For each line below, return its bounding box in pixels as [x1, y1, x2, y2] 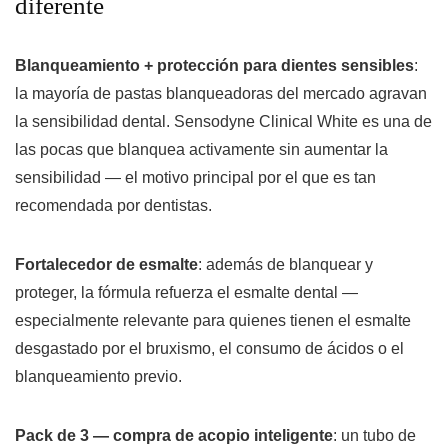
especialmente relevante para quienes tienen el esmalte [15, 312, 411, 330]
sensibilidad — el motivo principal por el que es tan [15, 169, 376, 187]
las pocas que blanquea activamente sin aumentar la [15, 141, 388, 159]
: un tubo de [333, 427, 416, 445]
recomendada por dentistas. [15, 197, 212, 215]
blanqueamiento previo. [15, 368, 182, 386]
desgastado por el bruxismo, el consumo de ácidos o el [15, 340, 404, 358]
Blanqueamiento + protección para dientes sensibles [15, 57, 414, 75]
